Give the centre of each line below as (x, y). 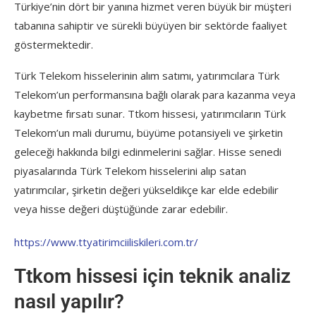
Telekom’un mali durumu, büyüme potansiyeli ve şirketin (148, 132)
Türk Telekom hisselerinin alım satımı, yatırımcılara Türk (147, 75)
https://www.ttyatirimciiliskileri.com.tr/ (106, 242)
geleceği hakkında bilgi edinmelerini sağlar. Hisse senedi (148, 151)
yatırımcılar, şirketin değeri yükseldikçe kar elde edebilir (146, 189)
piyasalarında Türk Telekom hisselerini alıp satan (130, 170)
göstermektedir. (54, 44)
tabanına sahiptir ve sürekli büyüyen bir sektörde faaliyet (151, 25)
